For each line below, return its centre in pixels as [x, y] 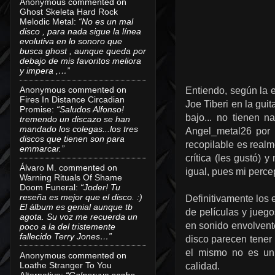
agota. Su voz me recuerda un [79, 216]
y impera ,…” [45, 70]
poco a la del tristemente [68, 226]
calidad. [204, 266]
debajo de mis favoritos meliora [80, 60]
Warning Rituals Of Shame [71, 177]
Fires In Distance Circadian [72, 99]
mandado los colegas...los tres [79, 129]
